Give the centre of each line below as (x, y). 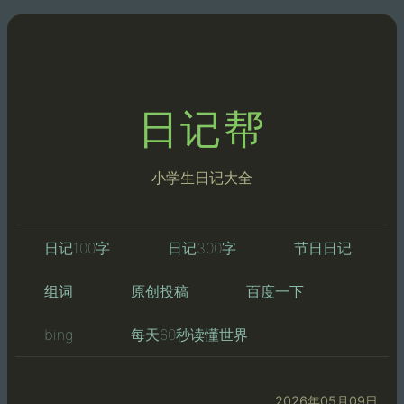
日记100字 (77, 248)
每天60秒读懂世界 (189, 334)
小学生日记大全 (202, 177)
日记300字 (202, 248)
